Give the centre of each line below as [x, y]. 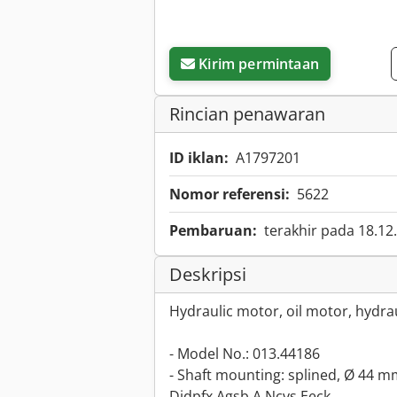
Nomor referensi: [230, 195]
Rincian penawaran [247, 114]
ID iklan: [199, 158]
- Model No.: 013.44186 [245, 354]
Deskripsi [208, 275]
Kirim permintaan [259, 64]
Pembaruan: [213, 231]
